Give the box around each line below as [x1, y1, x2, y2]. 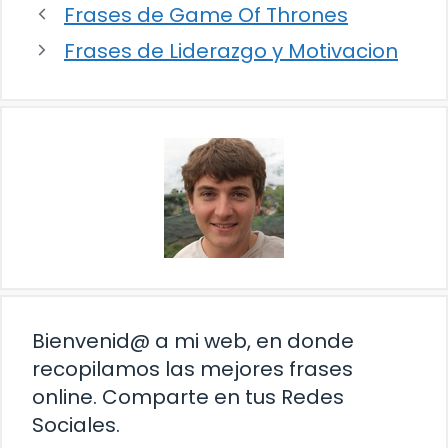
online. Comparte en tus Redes [32, 382, 344, 411]
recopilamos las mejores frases [32, 354, 353, 383]
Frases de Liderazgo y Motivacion [64, 36, 398, 65]
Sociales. [32, 410, 120, 439]
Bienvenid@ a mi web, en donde [32, 326, 354, 355]
